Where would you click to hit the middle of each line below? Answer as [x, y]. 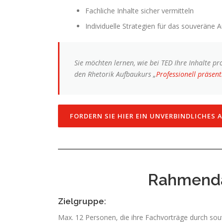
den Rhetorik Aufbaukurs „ [115, 74]
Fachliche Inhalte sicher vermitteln [139, 10]
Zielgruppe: [82, 201]
